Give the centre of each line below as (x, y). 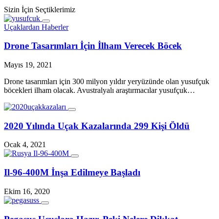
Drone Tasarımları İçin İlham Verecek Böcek (93, 46)
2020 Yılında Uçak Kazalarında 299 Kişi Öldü (97, 126)
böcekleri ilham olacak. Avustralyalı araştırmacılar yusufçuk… (99, 90)
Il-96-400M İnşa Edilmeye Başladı (72, 173)
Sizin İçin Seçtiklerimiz (40, 9)
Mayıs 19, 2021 (28, 65)
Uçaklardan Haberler (36, 27)
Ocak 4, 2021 (25, 145)
